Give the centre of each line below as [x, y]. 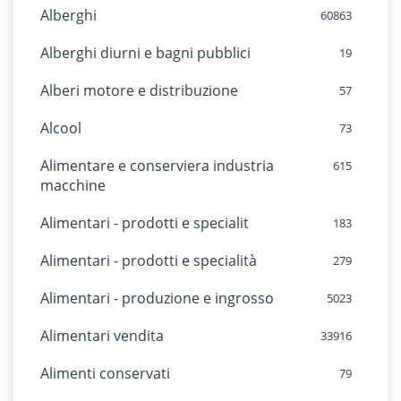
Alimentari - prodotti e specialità [149, 260]
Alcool [61, 128]
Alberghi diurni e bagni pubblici [145, 53]
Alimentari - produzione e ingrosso [157, 298]
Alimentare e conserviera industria [157, 166]
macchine [73, 185]
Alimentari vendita [102, 336]
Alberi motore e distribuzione [139, 90]
